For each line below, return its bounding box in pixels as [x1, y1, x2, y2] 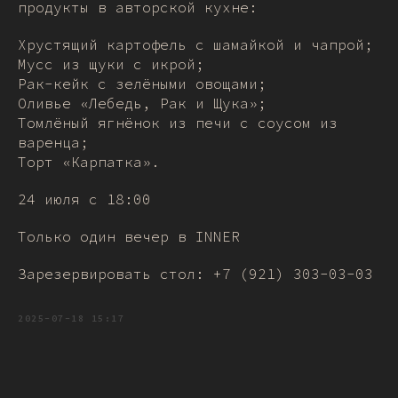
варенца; [18, 133, 89, 151]
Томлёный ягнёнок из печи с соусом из [18, 114, 338, 131]
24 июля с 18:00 [18, 190, 151, 208]
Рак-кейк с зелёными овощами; [18, 75, 267, 92]
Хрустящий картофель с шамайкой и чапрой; [18, 36, 373, 53]
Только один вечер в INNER [18, 227, 240, 245]
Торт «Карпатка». [18, 153, 160, 171]
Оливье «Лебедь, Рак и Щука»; [18, 94, 267, 112]
